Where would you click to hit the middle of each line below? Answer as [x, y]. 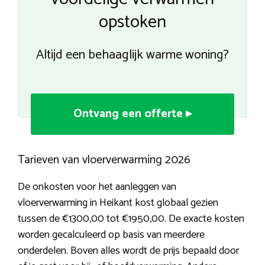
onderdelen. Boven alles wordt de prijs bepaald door [128, 251]
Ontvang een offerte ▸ [132, 114]
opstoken [132, 22]
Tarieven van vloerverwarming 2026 [104, 160]
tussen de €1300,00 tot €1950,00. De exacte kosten [131, 219]
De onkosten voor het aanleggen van [97, 187]
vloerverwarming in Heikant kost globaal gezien [118, 203]
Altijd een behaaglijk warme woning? [132, 55]
